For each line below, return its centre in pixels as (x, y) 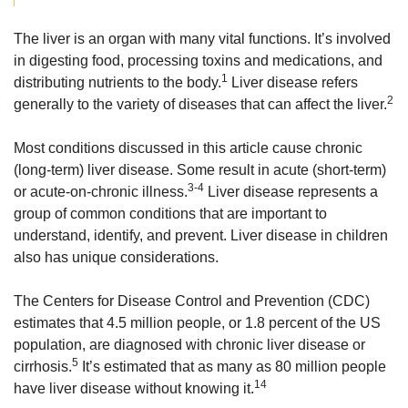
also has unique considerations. (116, 257)
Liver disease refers (293, 82)
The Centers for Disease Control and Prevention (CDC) (192, 301)
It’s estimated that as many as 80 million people (232, 367)
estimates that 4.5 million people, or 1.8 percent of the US (197, 323)
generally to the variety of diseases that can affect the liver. (200, 104)
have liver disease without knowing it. (134, 388)
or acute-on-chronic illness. (101, 192)
